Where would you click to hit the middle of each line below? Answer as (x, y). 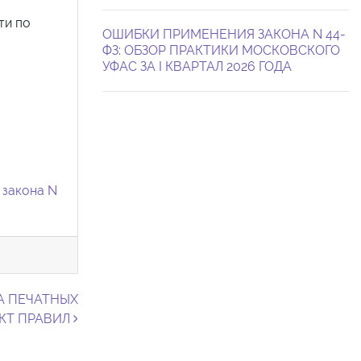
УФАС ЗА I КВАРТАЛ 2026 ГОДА (197, 66)
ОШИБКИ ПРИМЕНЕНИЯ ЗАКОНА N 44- (224, 34)
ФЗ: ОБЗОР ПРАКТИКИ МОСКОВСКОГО (221, 50)
